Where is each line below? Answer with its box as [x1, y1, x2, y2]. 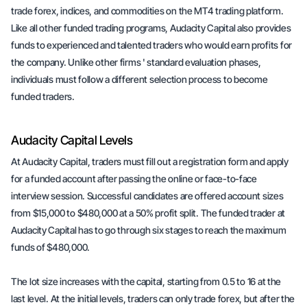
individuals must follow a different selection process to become [11, 73, 268, 85]
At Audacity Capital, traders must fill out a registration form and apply [11, 156, 288, 167]
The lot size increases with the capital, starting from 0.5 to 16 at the [11, 275, 282, 287]
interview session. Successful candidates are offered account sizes [11, 190, 284, 201]
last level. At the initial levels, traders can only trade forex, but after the [11, 293, 295, 304]
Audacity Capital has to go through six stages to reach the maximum [11, 224, 286, 236]
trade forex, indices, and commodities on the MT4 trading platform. [11, 5, 284, 16]
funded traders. [11, 90, 75, 102]
